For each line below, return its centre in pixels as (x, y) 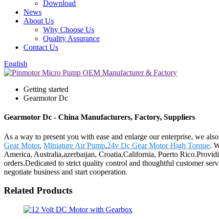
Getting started (46, 89)
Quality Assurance (71, 38)
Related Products (38, 191)
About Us (39, 21)
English (16, 64)
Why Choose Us (69, 30)
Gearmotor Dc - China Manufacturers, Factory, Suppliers (99, 117)
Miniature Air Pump (74, 145)
